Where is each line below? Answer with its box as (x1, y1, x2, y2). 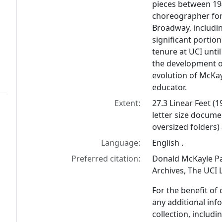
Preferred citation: (71, 153, 141, 165)
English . (152, 137, 184, 149)
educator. (152, 82, 187, 93)
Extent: (114, 98, 141, 109)
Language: (101, 137, 141, 149)
